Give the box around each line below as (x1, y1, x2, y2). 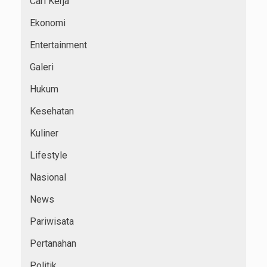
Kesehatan (30, 105, 74, 117)
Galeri (30, 61, 54, 73)
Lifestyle (30, 150, 67, 162)
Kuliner (30, 128, 58, 139)
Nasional (30, 172, 66, 184)
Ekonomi (30, 17, 66, 29)
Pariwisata (30, 216, 74, 228)
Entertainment (30, 39, 87, 51)
